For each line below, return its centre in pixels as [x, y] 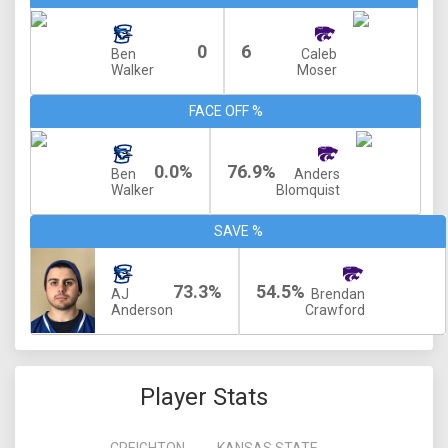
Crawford [335, 310]
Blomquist [308, 190]
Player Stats [204, 397]
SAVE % [238, 231]
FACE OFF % [225, 111]
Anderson [142, 310]
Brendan [338, 294]
